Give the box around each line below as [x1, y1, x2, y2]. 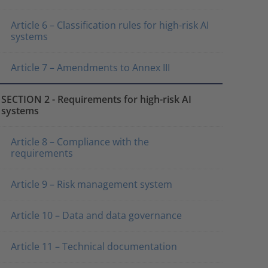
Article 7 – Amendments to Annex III [10, 61, 170, 74]
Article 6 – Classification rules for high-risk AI [10, 19, 209, 32]
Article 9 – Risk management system [10, 178, 172, 191]
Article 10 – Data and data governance [10, 209, 182, 222]
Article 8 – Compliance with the [10, 135, 149, 148]
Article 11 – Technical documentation [10, 240, 177, 253]
